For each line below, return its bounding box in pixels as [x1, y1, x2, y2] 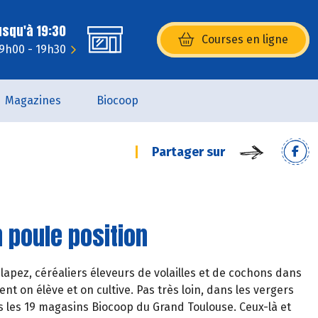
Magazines [4, 94, 61, 107]
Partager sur [152, 144, 225, 160]
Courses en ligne [202, 33, 288, 46]
